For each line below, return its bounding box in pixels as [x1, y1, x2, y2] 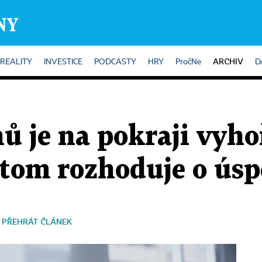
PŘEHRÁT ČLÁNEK [2, 216, 72, 226]
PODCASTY [94, 58, 136, 66]
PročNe [175, 58, 201, 66]
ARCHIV [213, 56, 243, 66]
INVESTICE [44, 58, 82, 66]
